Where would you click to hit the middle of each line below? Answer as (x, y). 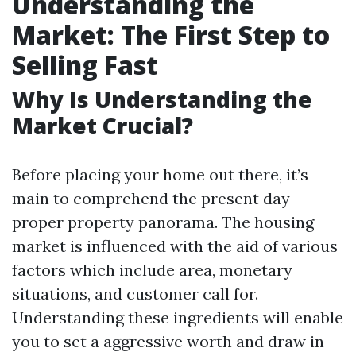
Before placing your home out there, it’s (160, 174)
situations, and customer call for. (135, 294)
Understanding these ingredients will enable (178, 317)
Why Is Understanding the (162, 99)
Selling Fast (85, 65)
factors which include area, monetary (152, 270)
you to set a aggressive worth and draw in (168, 341)
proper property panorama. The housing (163, 222)
